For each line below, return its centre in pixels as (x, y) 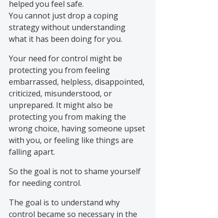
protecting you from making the (68, 117)
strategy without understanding (68, 27)
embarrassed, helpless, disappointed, (78, 82)
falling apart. (32, 152)
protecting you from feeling (60, 70)
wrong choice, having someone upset (78, 128)
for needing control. (45, 183)
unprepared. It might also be (62, 105)
